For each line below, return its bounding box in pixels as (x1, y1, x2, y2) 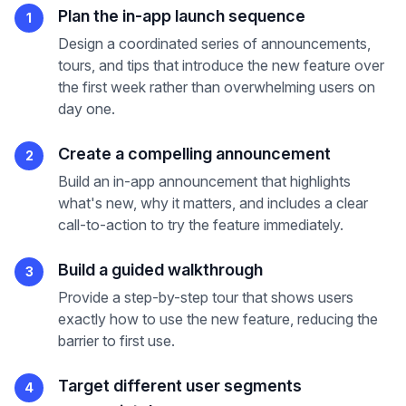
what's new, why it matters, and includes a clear (58, 194, 368, 212)
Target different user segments (58, 376, 302, 395)
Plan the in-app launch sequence (58, 6, 305, 25)
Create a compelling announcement (58, 144, 331, 163)
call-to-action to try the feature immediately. (58, 216, 343, 234)
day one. (58, 100, 115, 118)
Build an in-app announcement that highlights (58, 172, 351, 190)
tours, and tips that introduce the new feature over (58, 56, 384, 74)
